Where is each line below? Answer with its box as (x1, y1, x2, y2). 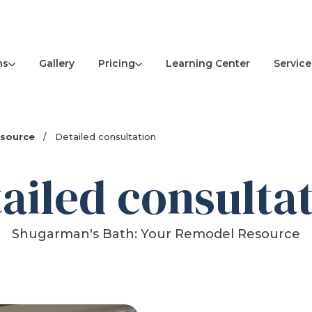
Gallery (38, 57, 75, 70)
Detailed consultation (52, 131, 157, 143)
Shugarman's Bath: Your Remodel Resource (11, 226, 300, 242)
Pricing (97, 56, 135, 70)
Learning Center (165, 57, 250, 70)
